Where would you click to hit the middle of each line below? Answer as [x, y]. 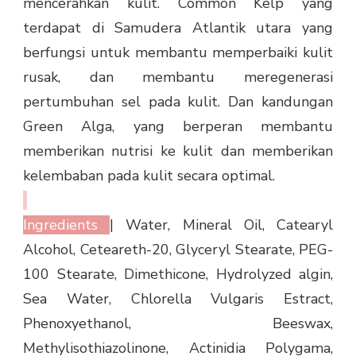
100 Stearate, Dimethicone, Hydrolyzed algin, [178, 275]
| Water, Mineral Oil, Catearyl [222, 225]
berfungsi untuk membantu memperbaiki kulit [178, 53]
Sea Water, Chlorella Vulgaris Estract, [178, 299]
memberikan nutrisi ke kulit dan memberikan [178, 151]
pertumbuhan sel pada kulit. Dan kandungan [178, 102]
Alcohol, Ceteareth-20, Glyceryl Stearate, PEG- [178, 250]
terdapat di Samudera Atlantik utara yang [178, 28]
